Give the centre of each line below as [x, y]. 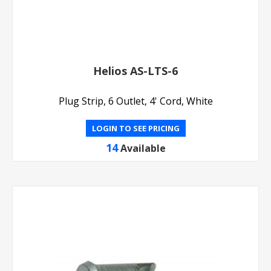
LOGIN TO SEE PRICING [135, 129]
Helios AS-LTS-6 [135, 71]
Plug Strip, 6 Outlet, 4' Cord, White [135, 101]
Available [143, 149]
